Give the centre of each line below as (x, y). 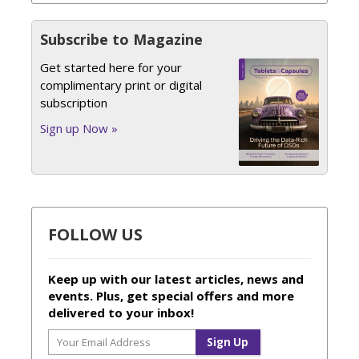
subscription (74, 102)
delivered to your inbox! (121, 312)
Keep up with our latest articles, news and (176, 278)
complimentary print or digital (121, 85)
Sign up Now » (79, 128)
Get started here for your (111, 67)
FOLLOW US (95, 234)
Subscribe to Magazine (121, 39)
